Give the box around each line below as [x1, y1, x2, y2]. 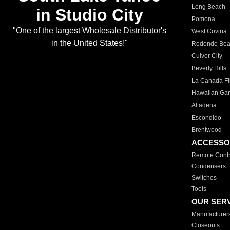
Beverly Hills [191, 65, 227, 72]
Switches [191, 174, 217, 181]
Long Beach [191, 3, 226, 10]
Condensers [191, 163, 226, 170]
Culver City [191, 52, 223, 60]
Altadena [191, 102, 217, 109]
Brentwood [191, 126, 222, 133]
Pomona [191, 15, 216, 23]
